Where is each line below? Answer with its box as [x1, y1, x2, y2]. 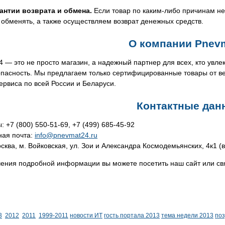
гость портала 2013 [104, 211, 160, 218]
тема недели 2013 [161, 211, 213, 218]
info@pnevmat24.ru [35, 131, 97, 139]
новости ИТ [70, 211, 102, 218]
